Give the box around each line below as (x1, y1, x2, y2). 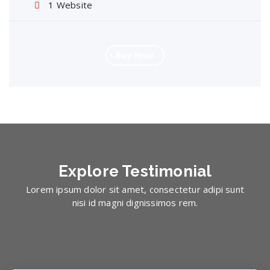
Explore (58, 162, 122, 180)
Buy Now (116, 49, 154, 61)
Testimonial (122, 162, 212, 180)
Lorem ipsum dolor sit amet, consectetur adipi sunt (25, 183, 244, 195)
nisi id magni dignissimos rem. (72, 196, 198, 209)
